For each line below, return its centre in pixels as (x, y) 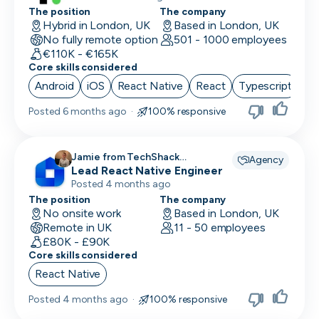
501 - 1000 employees (230, 40)
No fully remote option (100, 40)
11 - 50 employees (220, 228)
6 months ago (95, 111)
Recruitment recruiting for (162, 170)
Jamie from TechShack (125, 157)
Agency (266, 160)
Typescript (265, 86)
